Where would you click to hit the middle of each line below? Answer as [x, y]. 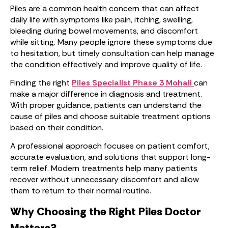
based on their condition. [57, 127]
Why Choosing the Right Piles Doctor [106, 211]
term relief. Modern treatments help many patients [104, 168]
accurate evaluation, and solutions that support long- [110, 157]
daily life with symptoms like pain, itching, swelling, [102, 20]
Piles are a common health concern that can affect [105, 8]
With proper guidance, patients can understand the [106, 105]
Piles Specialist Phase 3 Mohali [132, 83]
